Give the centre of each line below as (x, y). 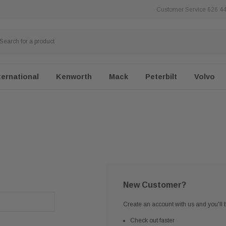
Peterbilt (161, 77)
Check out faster (152, 220)
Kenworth (74, 77)
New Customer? (155, 185)
